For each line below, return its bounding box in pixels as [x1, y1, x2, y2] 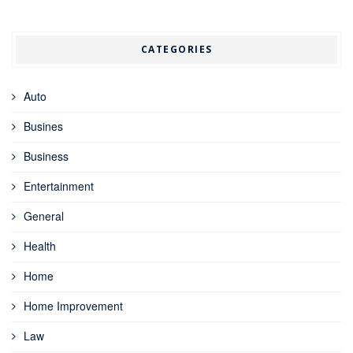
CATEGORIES [140, 43, 213, 57]
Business [24, 148, 69, 165]
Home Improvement [24, 298, 123, 314]
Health [24, 238, 56, 255]
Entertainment [24, 178, 94, 195]
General [24, 208, 64, 225]
